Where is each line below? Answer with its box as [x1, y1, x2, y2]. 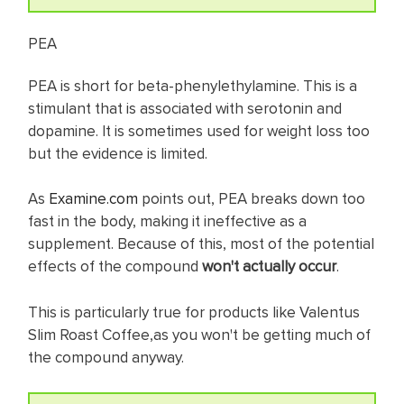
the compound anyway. [28, 345, 188, 368]
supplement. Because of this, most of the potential [28, 233, 374, 255]
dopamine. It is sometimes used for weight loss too [28, 119, 370, 142]
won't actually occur [202, 255, 336, 278]
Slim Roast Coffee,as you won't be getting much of [28, 323, 371, 345]
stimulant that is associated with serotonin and [28, 96, 342, 119]
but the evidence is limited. [28, 142, 211, 164]
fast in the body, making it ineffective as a [28, 210, 307, 233]
